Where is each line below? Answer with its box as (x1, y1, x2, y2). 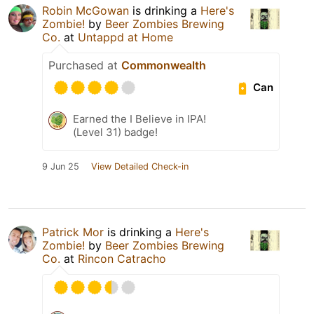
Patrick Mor (42, 224, 104, 239)
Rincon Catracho (78, 251, 166, 266)
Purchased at (48, 57, 121, 72)
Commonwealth (121, 57, 206, 72)
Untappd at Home (78, 29, 173, 44)
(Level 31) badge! (73, 125, 158, 139)
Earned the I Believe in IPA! (73, 111, 206, 125)
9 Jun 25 (42, 161, 79, 172)
